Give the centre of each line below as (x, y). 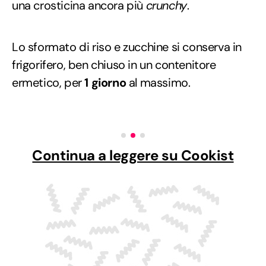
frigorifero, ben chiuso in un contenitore (114, 65)
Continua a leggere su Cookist (133, 156)
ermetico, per (48, 83)
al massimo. (158, 83)
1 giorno (105, 83)
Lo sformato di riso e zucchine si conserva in (127, 47)
